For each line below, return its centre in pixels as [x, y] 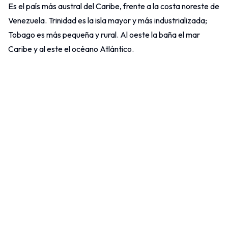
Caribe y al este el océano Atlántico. [71, 49]
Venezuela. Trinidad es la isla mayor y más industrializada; [108, 20]
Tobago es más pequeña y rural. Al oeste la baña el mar [104, 34]
